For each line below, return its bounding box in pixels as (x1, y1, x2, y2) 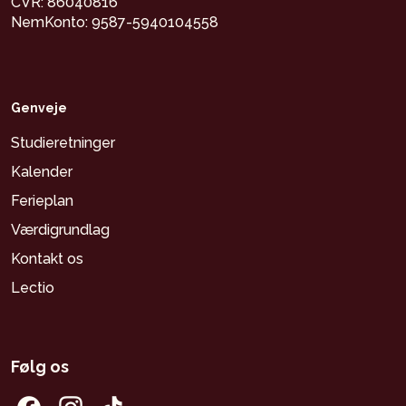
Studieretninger (11, 134, 116, 152)
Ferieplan (11, 192, 74, 210)
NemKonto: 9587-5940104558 (11, 14, 219, 32)
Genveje (11, 101, 67, 116)
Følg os (11, 357, 69, 377)
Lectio (11, 279, 55, 297)
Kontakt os (11, 250, 84, 268)
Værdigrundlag (11, 221, 111, 239)
